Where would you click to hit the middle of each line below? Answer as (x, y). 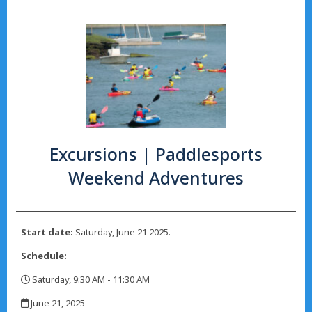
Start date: (47, 232)
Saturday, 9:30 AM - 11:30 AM (90, 280)
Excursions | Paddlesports (156, 155)
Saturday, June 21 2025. (122, 232)
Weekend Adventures (156, 178)
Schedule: (44, 256)
